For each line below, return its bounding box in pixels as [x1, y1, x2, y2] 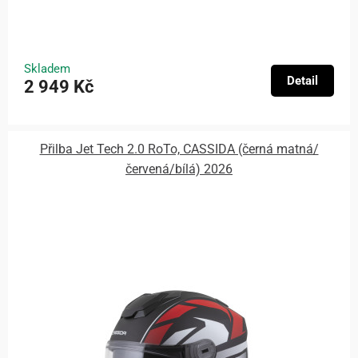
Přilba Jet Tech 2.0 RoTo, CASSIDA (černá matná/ [39, 141, 319, 157]
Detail [287, 73, 318, 88]
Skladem [24, 61, 70, 76]
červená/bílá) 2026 [125, 161, 233, 177]
